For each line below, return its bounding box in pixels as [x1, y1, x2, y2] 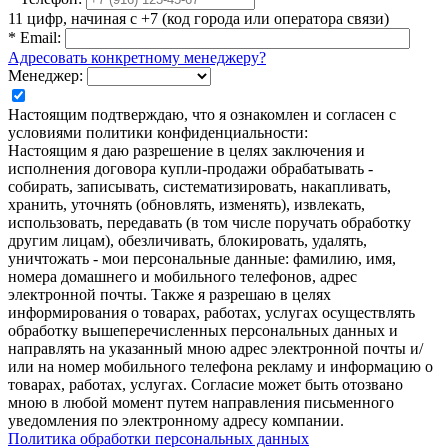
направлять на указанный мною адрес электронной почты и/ [8, 340, 423, 358]
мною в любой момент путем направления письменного [8, 394, 394, 412]
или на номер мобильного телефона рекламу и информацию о [8, 358, 433, 376]
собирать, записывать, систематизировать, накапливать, [8, 178, 391, 196]
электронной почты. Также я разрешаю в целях [8, 286, 331, 304]
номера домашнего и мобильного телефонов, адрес [8, 268, 357, 286]
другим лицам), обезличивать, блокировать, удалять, [8, 232, 367, 250]
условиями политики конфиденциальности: [8, 124, 308, 142]
